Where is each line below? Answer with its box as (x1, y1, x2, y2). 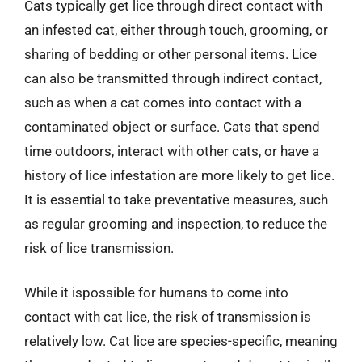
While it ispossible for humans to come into (24, 284, 288, 301)
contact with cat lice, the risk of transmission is (24, 309, 311, 325)
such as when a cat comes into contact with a (24, 94, 301, 111)
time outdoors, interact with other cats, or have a (24, 142, 319, 159)
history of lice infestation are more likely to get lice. (24, 166, 335, 183)
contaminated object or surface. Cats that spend (24, 118, 320, 135)
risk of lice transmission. (24, 239, 174, 256)
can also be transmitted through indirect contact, (24, 69, 322, 86)
